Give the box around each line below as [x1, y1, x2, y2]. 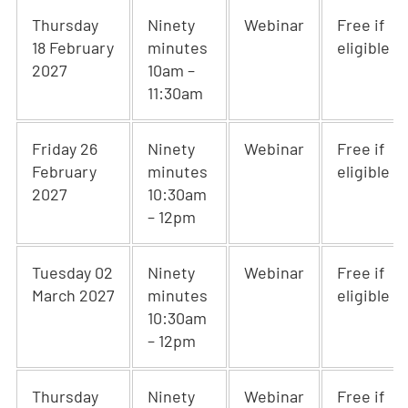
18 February [32, 37, 114, 57]
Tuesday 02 [32, 262, 113, 282]
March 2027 [32, 285, 115, 305]
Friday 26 [32, 138, 97, 158]
